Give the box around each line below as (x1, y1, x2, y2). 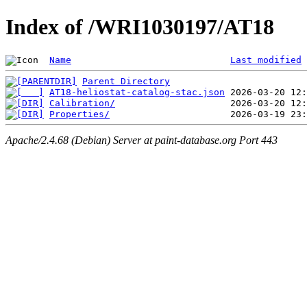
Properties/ (49, 108, 110, 119)
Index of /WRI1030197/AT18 (5, 14, 274, 40)
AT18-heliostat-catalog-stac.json (49, 86, 225, 97)
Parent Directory (82, 75, 170, 86)
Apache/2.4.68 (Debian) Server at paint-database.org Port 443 (5, 134, 278, 147)
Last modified (230, 54, 302, 65)
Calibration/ (49, 97, 115, 108)
